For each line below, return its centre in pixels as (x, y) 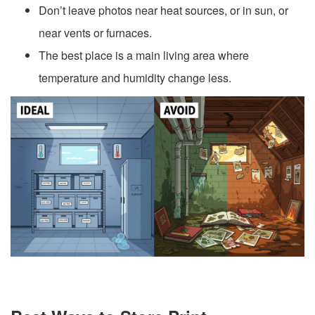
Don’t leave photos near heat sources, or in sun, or (163, 10)
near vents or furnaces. (95, 32)
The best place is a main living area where (144, 55)
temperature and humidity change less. (135, 77)
